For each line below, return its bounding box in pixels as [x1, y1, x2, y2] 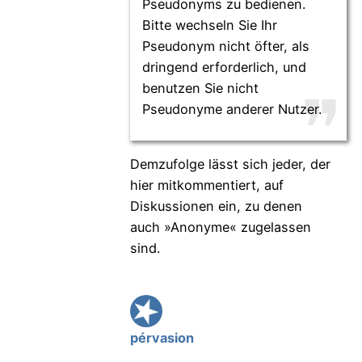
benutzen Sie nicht [141, 79, 259, 96]
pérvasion [129, 330, 194, 347]
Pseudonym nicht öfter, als [141, 37, 309, 54]
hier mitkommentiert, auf [129, 177, 284, 194]
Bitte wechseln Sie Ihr [141, 16, 277, 33]
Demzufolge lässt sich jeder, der [129, 156, 330, 173]
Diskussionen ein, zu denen [129, 198, 302, 215]
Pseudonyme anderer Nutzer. [141, 100, 322, 117]
